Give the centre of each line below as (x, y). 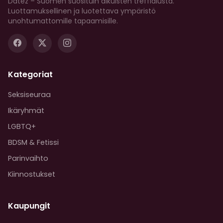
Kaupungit (29, 206)
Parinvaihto (28, 159)
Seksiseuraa (29, 95)
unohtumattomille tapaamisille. (63, 21)
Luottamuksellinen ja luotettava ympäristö (82, 11)
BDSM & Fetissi (33, 143)
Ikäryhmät (26, 111)
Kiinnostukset (32, 174)
